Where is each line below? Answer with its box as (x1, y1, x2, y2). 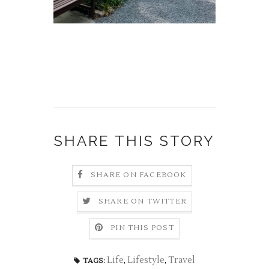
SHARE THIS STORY (54, 132, 215, 150)
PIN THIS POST (110, 223, 174, 233)
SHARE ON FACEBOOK (91, 171, 187, 180)
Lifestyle (127, 255, 165, 266)
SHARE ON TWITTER (98, 197, 187, 207)
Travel (168, 255, 195, 266)
